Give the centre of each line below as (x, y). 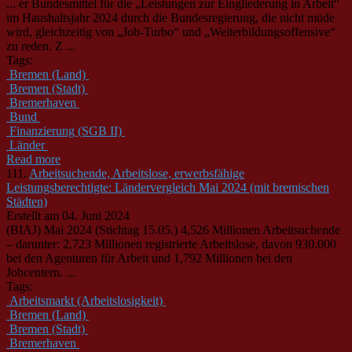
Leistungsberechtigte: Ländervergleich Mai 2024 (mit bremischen (168, 187)
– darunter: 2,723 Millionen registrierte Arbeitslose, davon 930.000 (171, 244)
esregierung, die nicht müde (266, 17)
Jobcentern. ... (41, 272)
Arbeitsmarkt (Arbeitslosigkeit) (86, 300)
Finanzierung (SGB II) (66, 130)
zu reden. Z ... (41, 46)
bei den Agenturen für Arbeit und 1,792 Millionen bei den (149, 258)
